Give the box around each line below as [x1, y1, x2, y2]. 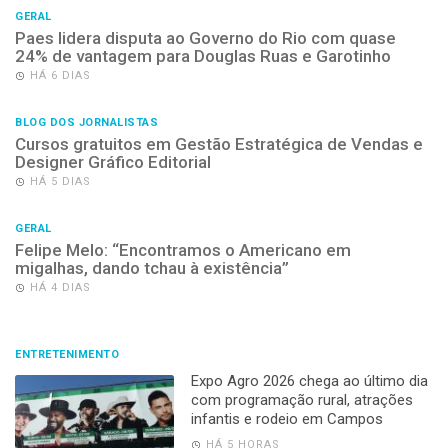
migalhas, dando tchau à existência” [15, 257, 289, 278]
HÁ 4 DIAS [30, 280, 91, 294]
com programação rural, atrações [190, 390, 413, 409]
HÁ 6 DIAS [30, 68, 91, 82]
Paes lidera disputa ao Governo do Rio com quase [15, 27, 396, 48]
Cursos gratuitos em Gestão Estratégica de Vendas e [15, 133, 423, 154]
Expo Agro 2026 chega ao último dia [190, 371, 428, 390]
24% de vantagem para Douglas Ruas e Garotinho [15, 45, 391, 66]
